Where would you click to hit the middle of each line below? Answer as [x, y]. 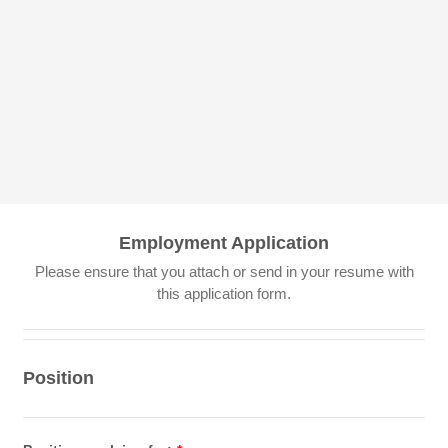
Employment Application [224, 243]
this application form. [224, 293]
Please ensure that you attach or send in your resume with [224, 271]
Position [59, 377]
